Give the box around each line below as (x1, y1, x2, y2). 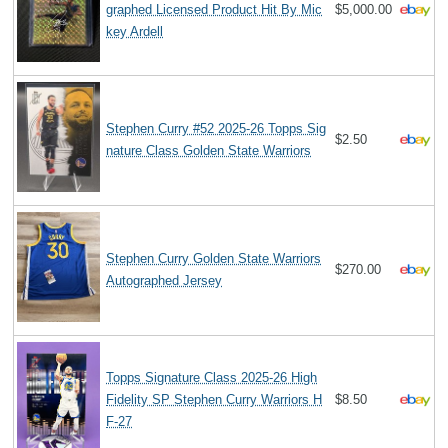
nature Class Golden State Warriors (106, 142, 312, 158)
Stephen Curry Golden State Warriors (106, 250, 322, 266)
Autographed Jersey (106, 272, 223, 288)
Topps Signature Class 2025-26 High (106, 369, 318, 385)
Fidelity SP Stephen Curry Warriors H (106, 391, 323, 407)
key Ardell (106, 23, 164, 39)
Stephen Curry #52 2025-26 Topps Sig (106, 120, 327, 136)
